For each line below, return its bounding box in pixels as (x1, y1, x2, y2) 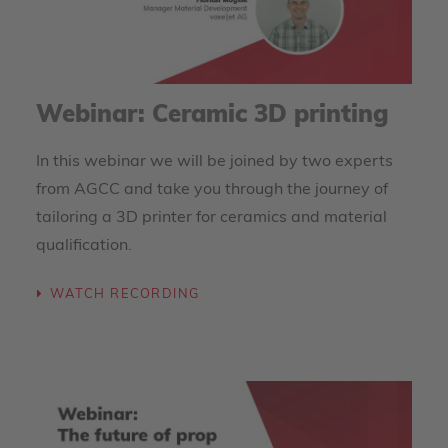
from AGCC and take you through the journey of (36, 182, 388, 198)
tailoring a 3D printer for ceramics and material (36, 210, 387, 226)
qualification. (36, 238, 132, 254)
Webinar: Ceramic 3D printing (36, 104, 389, 128)
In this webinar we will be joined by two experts (36, 154, 393, 170)
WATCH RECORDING (49, 288, 200, 302)
